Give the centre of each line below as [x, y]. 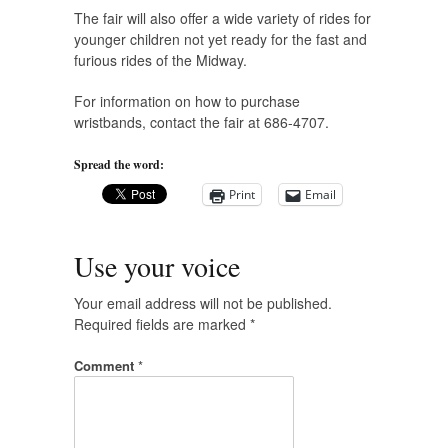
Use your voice [157, 266]
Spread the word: [119, 165]
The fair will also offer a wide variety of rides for [222, 18]
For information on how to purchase [187, 101]
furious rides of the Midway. [160, 60]
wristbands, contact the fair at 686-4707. [201, 122]
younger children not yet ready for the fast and [220, 39]
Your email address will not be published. [203, 303]
